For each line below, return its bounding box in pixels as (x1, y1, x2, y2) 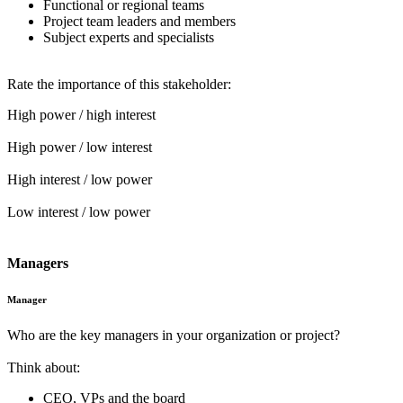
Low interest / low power (7, 204, 150, 220)
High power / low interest (7, 139, 152, 156)
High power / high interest (7, 107, 156, 123)
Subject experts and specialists (43, 30, 214, 46)
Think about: (7, 360, 80, 376)
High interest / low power (7, 172, 152, 188)
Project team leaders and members (43, 13, 236, 30)
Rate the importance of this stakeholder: (7, 76, 231, 93)
